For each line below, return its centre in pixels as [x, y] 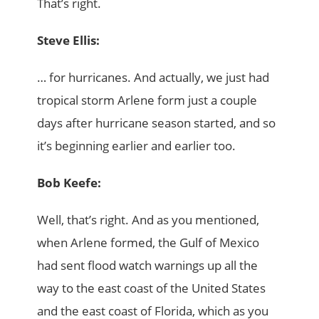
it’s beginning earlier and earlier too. [137, 145]
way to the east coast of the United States [152, 288]
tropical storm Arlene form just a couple [147, 100]
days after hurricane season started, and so [157, 122]
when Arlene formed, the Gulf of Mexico [148, 242]
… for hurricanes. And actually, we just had [153, 77]
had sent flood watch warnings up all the [148, 265]
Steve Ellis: [69, 40]
